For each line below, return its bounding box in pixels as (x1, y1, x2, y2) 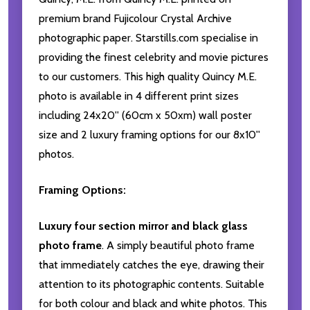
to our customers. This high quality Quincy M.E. (39, 70, 257, 84)
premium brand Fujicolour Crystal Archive (39, 12, 232, 26)
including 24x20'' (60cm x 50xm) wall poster (39, 109, 252, 122)
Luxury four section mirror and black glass (39, 219, 248, 233)
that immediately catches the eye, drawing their (39, 258, 264, 272)
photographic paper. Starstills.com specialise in (39, 31, 258, 45)
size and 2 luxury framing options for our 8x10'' (39, 128, 260, 142)
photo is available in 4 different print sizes (39, 89, 239, 103)
